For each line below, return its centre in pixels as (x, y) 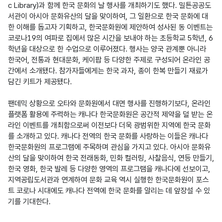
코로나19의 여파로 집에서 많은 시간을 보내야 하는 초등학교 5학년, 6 (111, 38)
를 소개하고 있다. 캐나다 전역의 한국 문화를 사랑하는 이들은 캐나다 (108, 136)
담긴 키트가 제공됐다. (40, 82)
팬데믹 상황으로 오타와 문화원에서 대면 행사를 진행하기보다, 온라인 (109, 103)
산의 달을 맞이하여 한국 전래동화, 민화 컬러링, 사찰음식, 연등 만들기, (111, 158)
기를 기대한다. (29, 201)
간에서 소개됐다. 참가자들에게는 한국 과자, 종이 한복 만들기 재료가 (108, 71)
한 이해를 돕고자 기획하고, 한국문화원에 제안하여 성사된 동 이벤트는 (110, 27)
